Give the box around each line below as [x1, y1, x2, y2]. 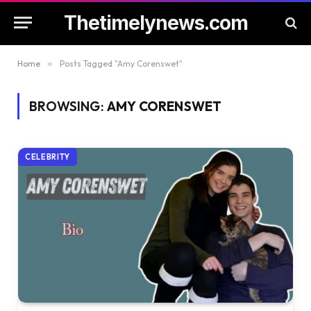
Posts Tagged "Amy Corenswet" [60, 58, 183, 69]
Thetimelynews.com [63, 10, 248, 35]
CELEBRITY [25, 152, 70, 162]
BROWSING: [29, 98, 107, 115]
